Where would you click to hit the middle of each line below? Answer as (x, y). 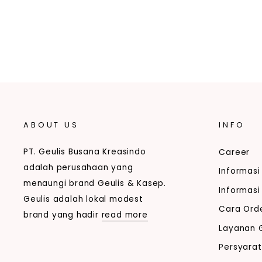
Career (235, 153)
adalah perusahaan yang (78, 168)
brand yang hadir (63, 215)
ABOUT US (51, 125)
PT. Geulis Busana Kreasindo (85, 152)
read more (125, 215)
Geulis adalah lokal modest (83, 199)
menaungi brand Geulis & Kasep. (95, 184)
